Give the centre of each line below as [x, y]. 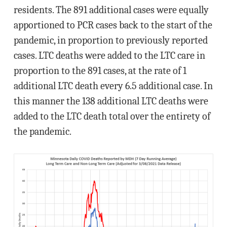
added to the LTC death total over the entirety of [112, 116]
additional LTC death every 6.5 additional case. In [113, 86]
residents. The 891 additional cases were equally [111, 10]
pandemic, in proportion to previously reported [110, 40]
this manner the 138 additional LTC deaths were [111, 101]
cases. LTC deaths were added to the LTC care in [109, 55]
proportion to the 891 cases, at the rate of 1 [100, 71]
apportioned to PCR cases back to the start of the [113, 25]
